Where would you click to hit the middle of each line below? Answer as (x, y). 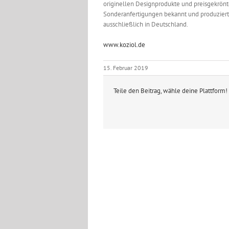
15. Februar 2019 (126, 68)
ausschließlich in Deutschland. (146, 24)
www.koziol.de (124, 45)
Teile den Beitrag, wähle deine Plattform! (170, 91)
